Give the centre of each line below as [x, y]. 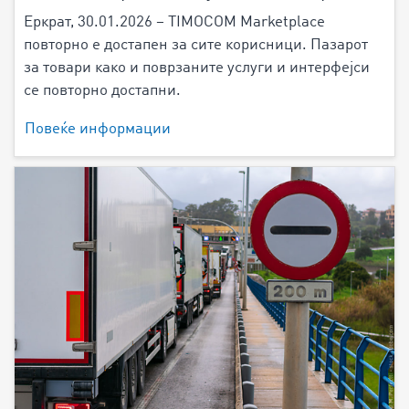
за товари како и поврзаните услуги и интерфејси [197, 68]
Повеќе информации [98, 130]
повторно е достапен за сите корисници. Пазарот [196, 46]
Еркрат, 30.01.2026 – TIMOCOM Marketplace [174, 23]
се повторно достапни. [102, 91]
